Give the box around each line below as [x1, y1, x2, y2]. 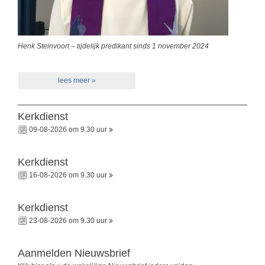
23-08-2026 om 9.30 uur [27, 216, 109, 225]
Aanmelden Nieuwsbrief [18, 247, 130, 260]
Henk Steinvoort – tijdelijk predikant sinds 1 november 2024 [18, 42, 209, 50]
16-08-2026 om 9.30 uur [27, 171, 109, 180]
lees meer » [58, 76, 96, 85]
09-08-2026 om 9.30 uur [27, 125, 109, 134]
